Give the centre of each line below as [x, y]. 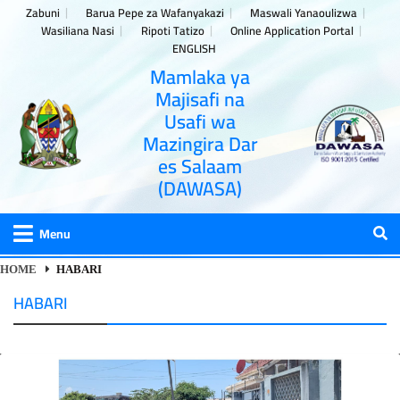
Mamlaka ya [200, 77]
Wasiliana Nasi [78, 30]
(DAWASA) [200, 189]
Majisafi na [200, 100]
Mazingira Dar [200, 144]
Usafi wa [200, 122]
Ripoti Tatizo [172, 30]
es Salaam [200, 167]
